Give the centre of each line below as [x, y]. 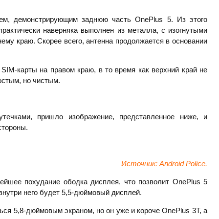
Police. [197, 164]
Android [173, 164]
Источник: [140, 164]
